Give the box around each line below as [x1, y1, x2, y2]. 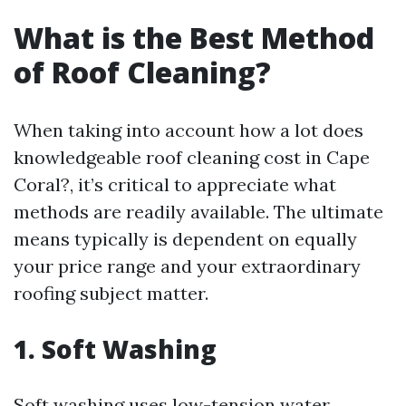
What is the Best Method [14, 18, 374, 57]
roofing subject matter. [14, 282, 208, 304]
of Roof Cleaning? [14, 53, 271, 92]
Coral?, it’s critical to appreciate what [14, 173, 336, 196]
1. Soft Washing [14, 332, 217, 366]
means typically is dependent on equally [14, 227, 357, 250]
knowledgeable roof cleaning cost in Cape [14, 146, 370, 169]
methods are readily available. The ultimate [14, 200, 383, 223]
